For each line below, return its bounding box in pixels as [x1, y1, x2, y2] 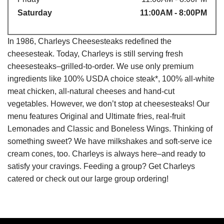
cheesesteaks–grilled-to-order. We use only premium [7, 61, 193, 70]
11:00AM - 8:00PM [139, 8, 207, 17]
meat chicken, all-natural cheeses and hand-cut [7, 86, 174, 95]
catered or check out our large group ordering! [7, 174, 168, 183]
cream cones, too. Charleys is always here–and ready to [7, 149, 205, 158]
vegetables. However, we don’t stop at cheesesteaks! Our [7, 99, 209, 108]
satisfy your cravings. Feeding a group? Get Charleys [7, 161, 195, 170]
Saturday [17, 8, 52, 17]
